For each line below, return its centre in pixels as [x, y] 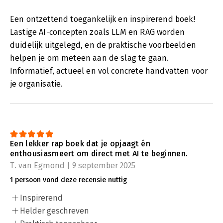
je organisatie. [37, 84]
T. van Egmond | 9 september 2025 [73, 165]
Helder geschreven [55, 211]
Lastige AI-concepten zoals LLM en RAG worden [98, 32]
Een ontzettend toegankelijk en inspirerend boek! [103, 19]
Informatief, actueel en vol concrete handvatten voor [109, 71]
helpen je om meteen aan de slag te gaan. [90, 58]
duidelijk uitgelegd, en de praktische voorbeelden [103, 45]
